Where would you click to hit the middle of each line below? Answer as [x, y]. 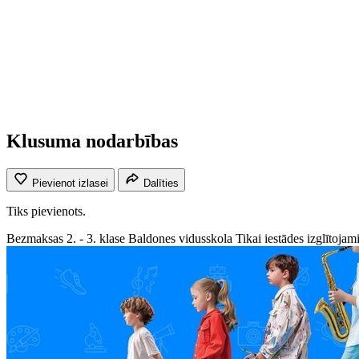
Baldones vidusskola [180, 238]
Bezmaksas [35, 238]
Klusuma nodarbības [92, 141]
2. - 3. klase [96, 238]
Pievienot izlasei [70, 183]
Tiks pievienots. [46, 211]
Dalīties [161, 183]
